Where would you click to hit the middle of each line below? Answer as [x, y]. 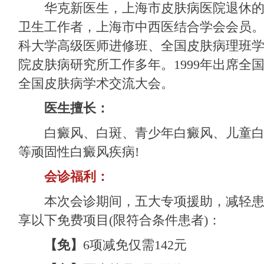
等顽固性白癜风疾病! [79, 151]
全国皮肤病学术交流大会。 [96, 83]
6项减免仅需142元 [135, 245]
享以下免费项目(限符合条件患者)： [120, 220]
